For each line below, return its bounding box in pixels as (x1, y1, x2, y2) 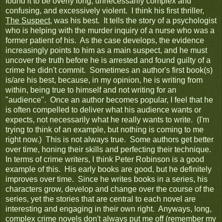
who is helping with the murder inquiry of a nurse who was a (5, 26, 215, 35)
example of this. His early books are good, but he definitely (5, 165, 212, 173)
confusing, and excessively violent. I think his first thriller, (5, 6, 204, 15)
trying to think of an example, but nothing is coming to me (5, 125, 204, 134)
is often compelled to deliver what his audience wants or (5, 105, 201, 114)
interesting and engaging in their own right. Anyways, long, (5, 204, 212, 213)
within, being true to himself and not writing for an (5, 85, 176, 94)
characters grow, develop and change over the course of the (5, 184, 214, 193)
